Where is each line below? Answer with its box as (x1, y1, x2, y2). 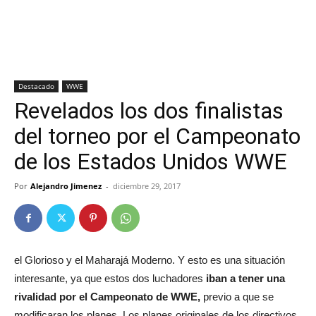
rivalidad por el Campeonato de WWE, (14, 291, 200, 303)
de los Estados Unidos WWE (14, 148, 287, 175)
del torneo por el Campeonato (14, 123, 300, 150)
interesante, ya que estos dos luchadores (14, 272, 206, 284)
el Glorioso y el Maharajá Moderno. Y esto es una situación (14, 254, 285, 266)
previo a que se (200, 291, 274, 303)
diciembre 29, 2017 (113, 181, 181, 191)
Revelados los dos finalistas (14, 97, 284, 124)
